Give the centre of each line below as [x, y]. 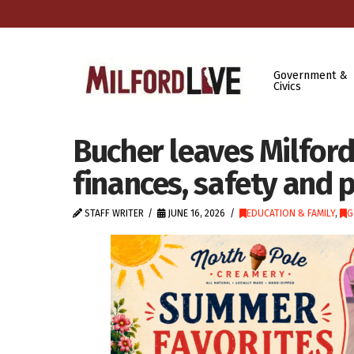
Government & [310, 75]
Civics [287, 86]
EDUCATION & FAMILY [290, 213]
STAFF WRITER [113, 213]
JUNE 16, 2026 [196, 213]
